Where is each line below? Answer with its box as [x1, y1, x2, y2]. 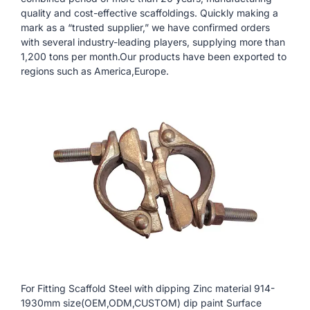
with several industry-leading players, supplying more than [21, 36, 285, 48]
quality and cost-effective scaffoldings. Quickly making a [21, 7, 278, 19]
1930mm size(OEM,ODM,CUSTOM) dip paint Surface [21, 296, 262, 309]
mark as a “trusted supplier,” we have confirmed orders [21, 21, 270, 34]
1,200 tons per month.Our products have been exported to [21, 51, 286, 63]
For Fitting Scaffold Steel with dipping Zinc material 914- [21, 282, 275, 294]
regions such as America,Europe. [21, 65, 169, 77]
